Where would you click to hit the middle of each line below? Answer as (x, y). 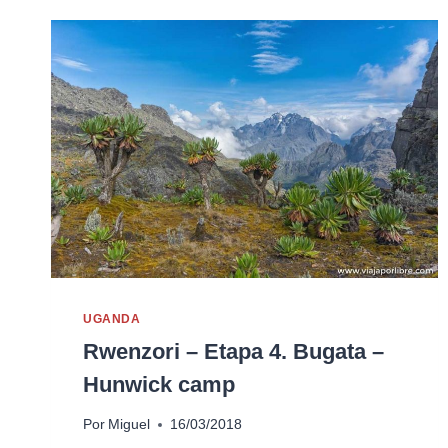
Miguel (129, 425)
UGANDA (112, 318)
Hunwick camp (159, 384)
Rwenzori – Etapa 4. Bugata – (233, 351)
